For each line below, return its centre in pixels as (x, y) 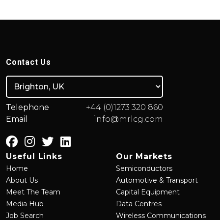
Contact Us (28, 62)
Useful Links (34, 156)
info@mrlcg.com (128, 119)
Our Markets (144, 156)
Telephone (27, 107)
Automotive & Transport (157, 180)
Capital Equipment (148, 192)
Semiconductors (144, 168)
